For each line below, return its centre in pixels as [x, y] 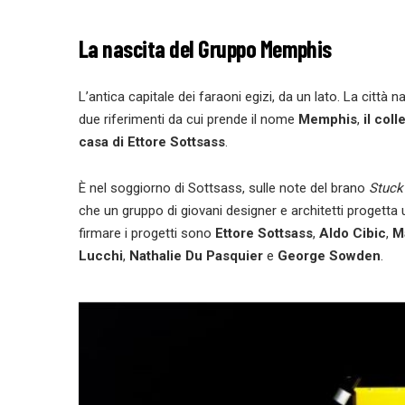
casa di [101, 142]
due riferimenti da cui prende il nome [188, 120]
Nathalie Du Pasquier [194, 256]
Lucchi [101, 256]
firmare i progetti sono [147, 234]
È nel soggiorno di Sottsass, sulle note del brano [224, 188]
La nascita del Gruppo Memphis [205, 48]
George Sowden [327, 256]
